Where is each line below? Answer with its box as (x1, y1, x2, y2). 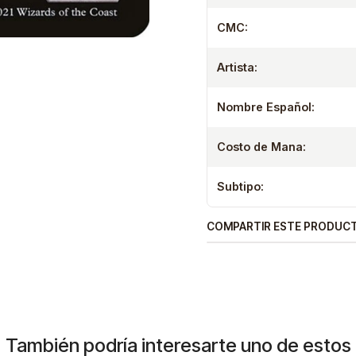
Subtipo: (217, 180, 264, 193)
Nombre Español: (217, 100, 315, 114)
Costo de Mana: (217, 140, 306, 153)
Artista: (217, 60, 257, 74)
